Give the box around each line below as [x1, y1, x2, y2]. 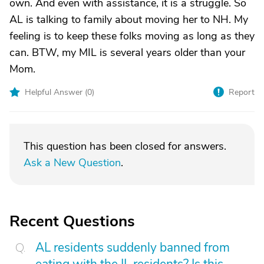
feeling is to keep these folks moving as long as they [9, 29, 255, 43]
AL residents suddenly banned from [35, 239, 230, 256]
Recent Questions [9, 211, 135, 232]
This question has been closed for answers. [24, 139, 226, 153]
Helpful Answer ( [25, 87, 87, 98]
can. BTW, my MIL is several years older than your [9, 45, 245, 60]
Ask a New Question [24, 156, 121, 170]
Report [229, 87, 255, 98]
